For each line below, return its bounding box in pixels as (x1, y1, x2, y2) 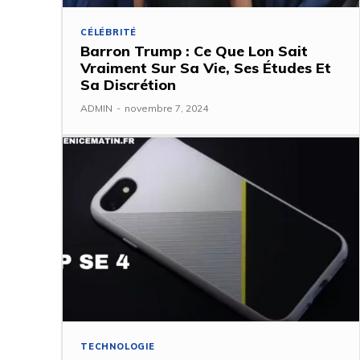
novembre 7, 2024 (125, 102, 208, 115)
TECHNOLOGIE (80, 341, 155, 353)
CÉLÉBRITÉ (80, 27, 137, 39)
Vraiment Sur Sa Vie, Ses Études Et (80, 59, 331, 78)
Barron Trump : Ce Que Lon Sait (80, 42, 308, 61)
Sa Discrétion (80, 76, 176, 95)
